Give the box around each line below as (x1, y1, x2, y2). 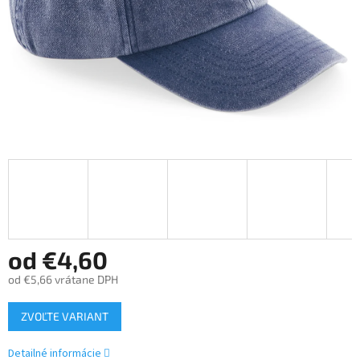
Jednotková (7, 295, 65, 309)
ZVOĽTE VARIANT (21, 309, 108, 324)
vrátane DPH (52, 272, 118, 287)
